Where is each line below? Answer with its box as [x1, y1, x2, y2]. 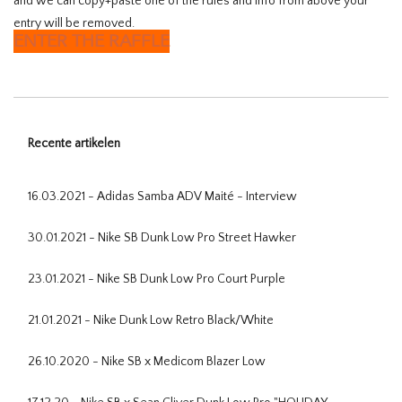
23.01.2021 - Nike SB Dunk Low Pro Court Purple [28, 272, 285, 287]
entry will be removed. [13, 16, 135, 31]
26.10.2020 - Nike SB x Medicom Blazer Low [28, 354, 266, 370]
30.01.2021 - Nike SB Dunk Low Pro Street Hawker [28, 231, 296, 246]
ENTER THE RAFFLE [13, 30, 170, 54]
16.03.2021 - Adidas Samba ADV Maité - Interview [28, 189, 297, 205]
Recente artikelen [28, 136, 120, 152]
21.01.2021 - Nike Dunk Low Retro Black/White [28, 313, 274, 328]
